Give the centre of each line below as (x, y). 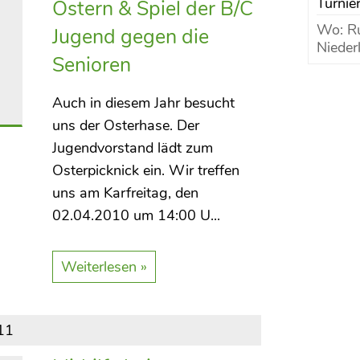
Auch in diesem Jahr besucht (143, 103)
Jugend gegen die (130, 37)
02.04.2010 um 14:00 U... (136, 215)
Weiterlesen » (104, 267)
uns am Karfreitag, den (125, 193)
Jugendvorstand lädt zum (132, 148)
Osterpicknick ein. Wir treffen (145, 170)
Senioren (91, 65)
